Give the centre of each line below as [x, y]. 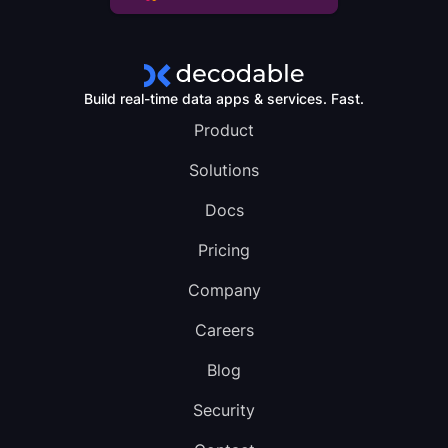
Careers [224, 330]
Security [224, 410]
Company [224, 290]
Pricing [224, 250]
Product [224, 130]
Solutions [224, 170]
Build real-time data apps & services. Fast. [224, 98]
